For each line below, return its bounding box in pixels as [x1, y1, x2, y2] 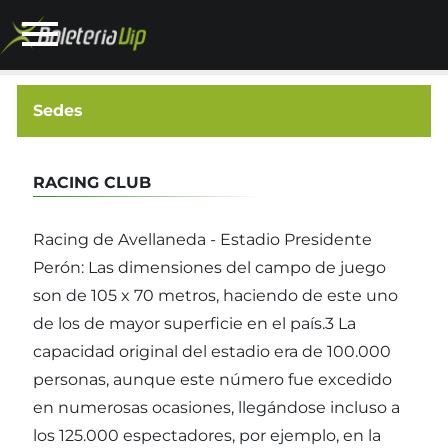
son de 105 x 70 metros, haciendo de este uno [33, 286, 398, 305]
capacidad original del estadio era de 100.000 [33, 342, 391, 361]
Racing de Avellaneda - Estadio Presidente [33, 230, 372, 249]
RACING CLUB [33, 173, 151, 192]
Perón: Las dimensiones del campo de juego [33, 258, 386, 277]
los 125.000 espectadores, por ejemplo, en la [33, 426, 381, 445]
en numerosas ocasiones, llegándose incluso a [33, 398, 400, 417]
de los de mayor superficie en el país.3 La [33, 314, 356, 333]
